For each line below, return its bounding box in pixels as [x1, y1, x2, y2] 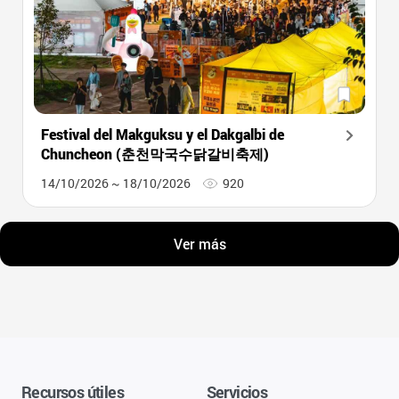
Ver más [173, 234, 226, 253]
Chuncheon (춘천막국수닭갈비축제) [40, 144, 269, 163]
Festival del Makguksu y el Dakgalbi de [40, 125, 284, 143]
